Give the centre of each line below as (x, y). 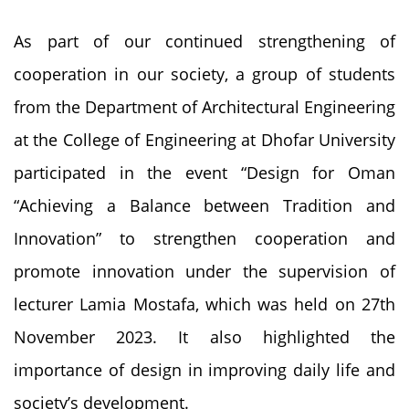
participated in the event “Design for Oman (204, 173)
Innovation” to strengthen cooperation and (204, 239)
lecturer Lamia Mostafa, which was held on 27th (204, 304)
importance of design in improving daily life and (204, 370)
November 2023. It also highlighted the (204, 337)
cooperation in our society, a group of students (204, 74)
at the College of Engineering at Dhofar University (204, 140)
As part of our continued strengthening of (204, 42)
